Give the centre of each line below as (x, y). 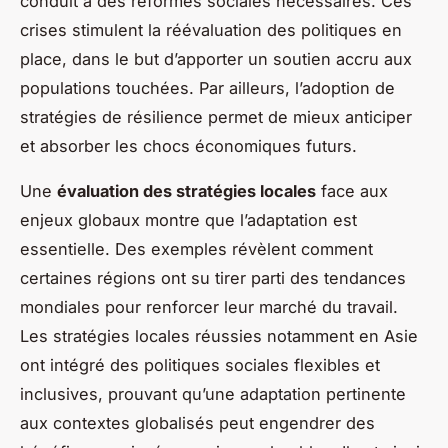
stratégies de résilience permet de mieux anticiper (216, 117)
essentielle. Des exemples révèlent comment (196, 249)
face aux (352, 191)
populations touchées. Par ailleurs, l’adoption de (207, 88)
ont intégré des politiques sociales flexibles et (200, 365)
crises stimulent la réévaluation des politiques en (211, 30)
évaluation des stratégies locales (186, 191)
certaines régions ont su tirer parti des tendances (213, 278)
